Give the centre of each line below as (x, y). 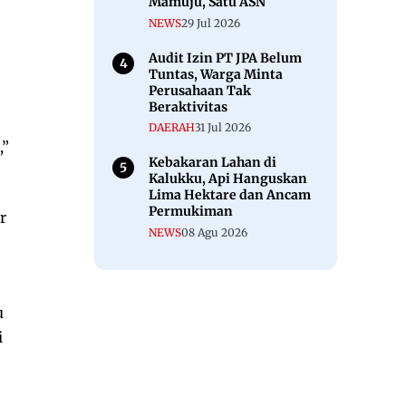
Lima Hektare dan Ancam (230, 195)
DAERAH (172, 128)
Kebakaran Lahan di (213, 163)
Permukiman (191, 212)
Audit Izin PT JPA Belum (225, 58)
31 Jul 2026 (223, 128)
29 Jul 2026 (211, 23)
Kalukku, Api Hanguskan (228, 179)
